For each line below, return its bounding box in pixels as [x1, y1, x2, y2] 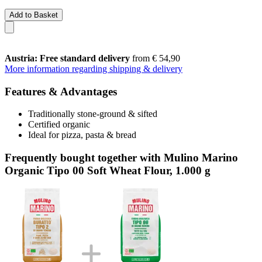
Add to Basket [9, 10, 58, 19]
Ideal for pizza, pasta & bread [28, 130, 136, 140]
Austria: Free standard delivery [5, 53, 130, 63]
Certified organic [28, 119, 90, 130]
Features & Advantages [5, 85, 117, 98]
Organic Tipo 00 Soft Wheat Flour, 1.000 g [5, 164, 211, 177]
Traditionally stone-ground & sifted [28, 109, 157, 119]
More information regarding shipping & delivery [5, 63, 182, 74]
